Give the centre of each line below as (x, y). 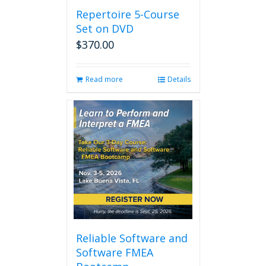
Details (179, 79)
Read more (104, 79)
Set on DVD (104, 28)
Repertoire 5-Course (127, 14)
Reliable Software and (132, 238)
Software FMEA (114, 252)
